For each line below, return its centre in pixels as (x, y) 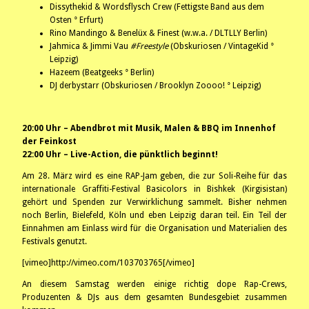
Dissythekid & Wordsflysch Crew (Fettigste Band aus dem (157, 7)
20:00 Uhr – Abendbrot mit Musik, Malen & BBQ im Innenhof (149, 129)
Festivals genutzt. (54, 242)
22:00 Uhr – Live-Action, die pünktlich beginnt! (120, 155)
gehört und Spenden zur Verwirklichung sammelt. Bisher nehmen (154, 202)
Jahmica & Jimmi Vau (90, 47)
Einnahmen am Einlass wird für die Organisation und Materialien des (154, 229)
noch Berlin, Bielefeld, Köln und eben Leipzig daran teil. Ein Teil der (154, 216)
